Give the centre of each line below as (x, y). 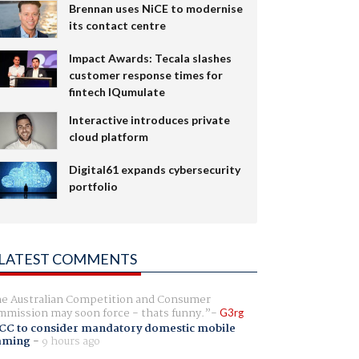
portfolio (93, 186)
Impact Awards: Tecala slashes (150, 58)
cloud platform (108, 136)
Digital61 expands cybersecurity (154, 169)
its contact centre (117, 25)
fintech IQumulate (117, 91)
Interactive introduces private (149, 119)
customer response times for (145, 75)
